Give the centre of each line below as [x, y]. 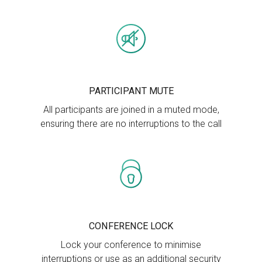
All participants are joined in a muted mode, [131, 110]
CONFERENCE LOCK [131, 226]
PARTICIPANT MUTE [131, 91]
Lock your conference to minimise [131, 245]
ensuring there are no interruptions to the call [131, 124]
